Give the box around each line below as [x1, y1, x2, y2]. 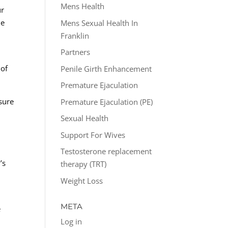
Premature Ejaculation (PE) [61, 96, 153, 107]
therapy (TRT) [61, 159, 107, 169]
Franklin [61, 30, 90, 41]
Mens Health [61, 1, 105, 11]
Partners [61, 47, 91, 57]
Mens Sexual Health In [61, 17, 138, 28]
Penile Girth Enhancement [61, 63, 152, 74]
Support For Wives [61, 129, 126, 140]
